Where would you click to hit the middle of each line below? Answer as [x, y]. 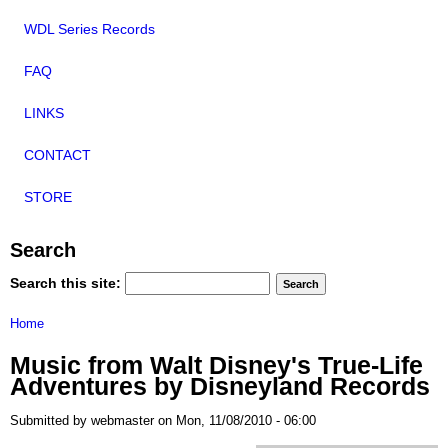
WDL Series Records [89, 29]
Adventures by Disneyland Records [220, 386]
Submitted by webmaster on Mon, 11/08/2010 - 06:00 [163, 420]
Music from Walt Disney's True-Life [216, 365]
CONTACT [57, 155]
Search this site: [67, 282]
